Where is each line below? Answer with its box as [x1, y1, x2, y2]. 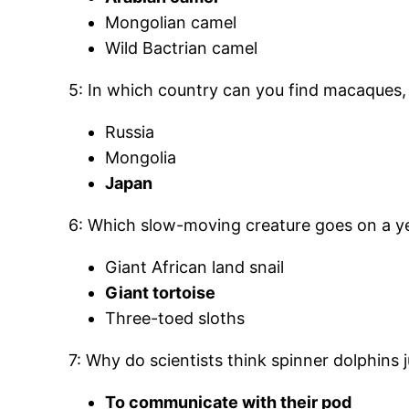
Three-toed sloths [105, 309, 246, 329]
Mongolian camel [105, 13, 237, 33]
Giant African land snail [105, 257, 285, 278]
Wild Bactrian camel [105, 38, 258, 58]
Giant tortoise [105, 283, 216, 303]
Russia [105, 122, 155, 142]
